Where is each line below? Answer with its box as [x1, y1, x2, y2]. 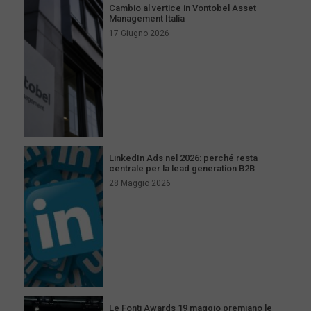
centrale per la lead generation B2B [109, 162, 255, 174]
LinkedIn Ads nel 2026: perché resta [109, 152, 258, 163]
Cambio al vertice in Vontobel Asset [109, 2, 257, 13]
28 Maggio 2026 [109, 178, 171, 188]
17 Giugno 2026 [109, 28, 170, 38]
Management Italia [109, 12, 185, 24]
